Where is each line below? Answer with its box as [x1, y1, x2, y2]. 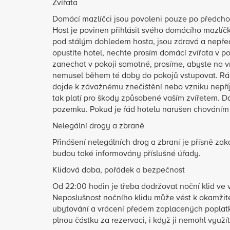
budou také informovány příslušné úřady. [52, 150, 201, 158]
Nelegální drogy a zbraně [52, 122, 144, 130]
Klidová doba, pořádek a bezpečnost [52, 166, 185, 175]
